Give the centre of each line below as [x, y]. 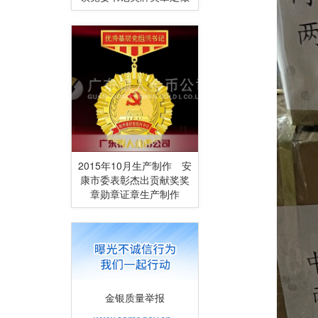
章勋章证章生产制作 [135, 193]
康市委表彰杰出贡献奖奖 [135, 179]
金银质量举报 [124, 297]
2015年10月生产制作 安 [135, 165]
